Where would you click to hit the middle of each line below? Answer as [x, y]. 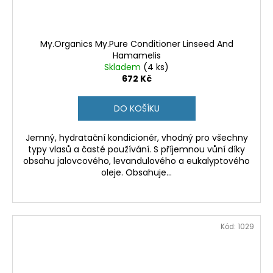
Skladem [124, 67]
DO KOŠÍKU [136, 109]
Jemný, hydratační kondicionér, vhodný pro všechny [136, 138]
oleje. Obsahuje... [136, 173]
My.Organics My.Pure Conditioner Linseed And [136, 44]
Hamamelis [136, 56]
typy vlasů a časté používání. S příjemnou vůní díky [136, 150]
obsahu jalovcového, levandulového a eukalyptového [136, 161]
